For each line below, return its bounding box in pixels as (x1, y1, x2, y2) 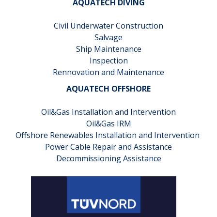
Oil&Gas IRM (86, 118, 131, 129)
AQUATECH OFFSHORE (66, 83, 151, 94)
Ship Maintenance (76, 43, 141, 54)
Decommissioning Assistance (56, 153, 161, 164)
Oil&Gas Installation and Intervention (41, 106, 176, 117)
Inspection (89, 55, 128, 66)
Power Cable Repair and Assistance (45, 141, 172, 152)
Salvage (94, 31, 123, 43)
